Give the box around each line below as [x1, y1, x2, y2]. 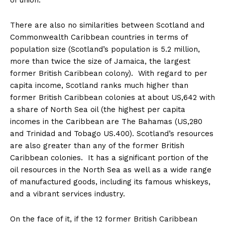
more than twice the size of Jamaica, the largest [10, 57, 190, 66]
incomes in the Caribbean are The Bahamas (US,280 [10, 117, 202, 127]
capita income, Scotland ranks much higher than [10, 81, 188, 90]
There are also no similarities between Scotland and [10, 21, 204, 30]
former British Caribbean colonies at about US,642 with [10, 93, 215, 102]
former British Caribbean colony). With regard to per [10, 69, 207, 78]
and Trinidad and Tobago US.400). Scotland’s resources [10, 129, 213, 139]
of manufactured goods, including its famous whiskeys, [10, 177, 210, 187]
